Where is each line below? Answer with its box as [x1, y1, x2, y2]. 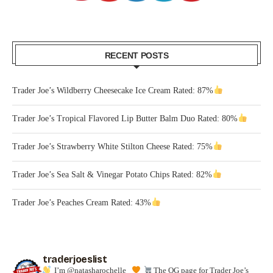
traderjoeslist [43, 253, 107, 265]
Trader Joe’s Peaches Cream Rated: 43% [12, 197, 151, 207]
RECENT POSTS [104, 50, 169, 60]
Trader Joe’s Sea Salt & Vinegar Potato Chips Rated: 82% [12, 169, 212, 179]
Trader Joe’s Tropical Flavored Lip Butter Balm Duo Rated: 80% [12, 113, 238, 123]
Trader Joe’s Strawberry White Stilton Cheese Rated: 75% [12, 141, 213, 151]
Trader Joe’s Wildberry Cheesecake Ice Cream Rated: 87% [12, 85, 213, 95]
